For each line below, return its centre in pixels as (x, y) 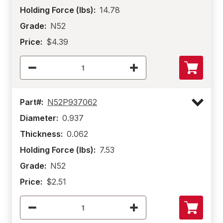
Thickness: (41, 134)
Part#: (32, 102)
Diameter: (39, 118)
